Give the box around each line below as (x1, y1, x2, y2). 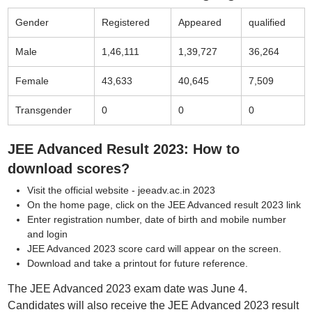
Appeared (178, 17, 221, 28)
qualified (248, 17, 286, 28)
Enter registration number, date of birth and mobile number (26, 214, 286, 225)
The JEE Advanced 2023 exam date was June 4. (7, 283, 247, 295)
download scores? (7, 161, 130, 176)
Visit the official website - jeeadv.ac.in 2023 (26, 185, 215, 196)
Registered (101, 17, 150, 28)
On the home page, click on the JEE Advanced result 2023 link (26, 199, 301, 210)
